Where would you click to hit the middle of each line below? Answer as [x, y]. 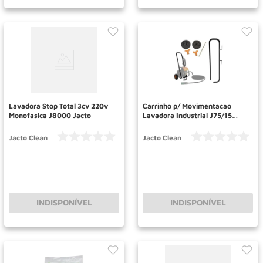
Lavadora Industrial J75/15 [187, 115]
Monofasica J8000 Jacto [50, 115]
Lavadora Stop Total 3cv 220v [58, 106]
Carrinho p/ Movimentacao [187, 106]
